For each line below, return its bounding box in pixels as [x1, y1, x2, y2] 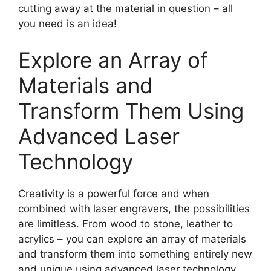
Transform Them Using [18, 97, 244, 123]
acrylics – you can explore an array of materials [18, 232, 246, 245]
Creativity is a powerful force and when [18, 187, 209, 200]
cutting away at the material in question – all [18, 2, 233, 15]
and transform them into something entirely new [18, 247, 252, 260]
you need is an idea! [18, 18, 117, 30]
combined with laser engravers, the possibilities [18, 202, 250, 215]
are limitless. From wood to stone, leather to [18, 217, 233, 230]
